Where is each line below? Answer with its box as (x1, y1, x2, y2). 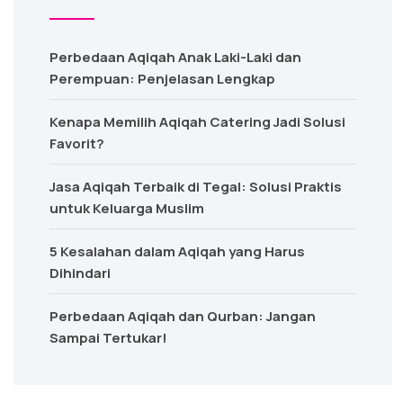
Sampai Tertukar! (49, 328, 167, 347)
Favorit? (49, 134, 104, 153)
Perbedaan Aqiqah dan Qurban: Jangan (49, 307, 316, 326)
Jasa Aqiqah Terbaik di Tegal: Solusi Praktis (49, 177, 342, 196)
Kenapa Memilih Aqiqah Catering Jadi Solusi (49, 112, 345, 131)
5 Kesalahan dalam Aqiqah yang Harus (49, 242, 305, 261)
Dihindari (49, 264, 111, 282)
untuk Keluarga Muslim (49, 199, 204, 218)
